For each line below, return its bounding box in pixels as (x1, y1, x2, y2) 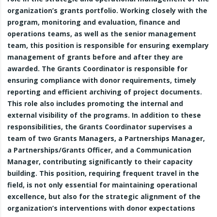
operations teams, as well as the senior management (7, 29, 196, 38)
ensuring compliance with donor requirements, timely (7, 76, 196, 85)
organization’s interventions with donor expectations (7, 203, 195, 213)
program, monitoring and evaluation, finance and (7, 17, 180, 27)
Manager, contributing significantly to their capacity (7, 157, 193, 166)
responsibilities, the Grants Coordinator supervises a (7, 122, 192, 131)
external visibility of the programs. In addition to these (7, 110, 201, 120)
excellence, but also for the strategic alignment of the (7, 192, 201, 201)
